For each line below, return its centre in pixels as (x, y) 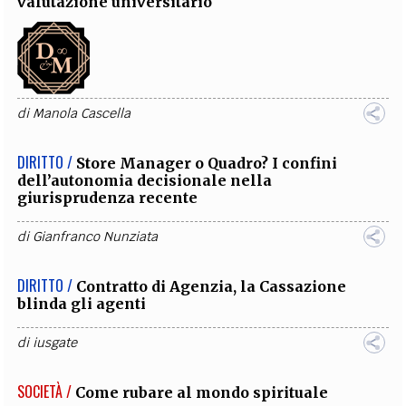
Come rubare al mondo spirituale (202, 392)
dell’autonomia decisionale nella (145, 180)
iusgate (55, 343)
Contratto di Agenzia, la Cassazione (212, 286)
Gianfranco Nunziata (96, 237)
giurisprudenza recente (108, 198)
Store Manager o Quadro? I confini (207, 163)
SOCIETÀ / (45, 391)
